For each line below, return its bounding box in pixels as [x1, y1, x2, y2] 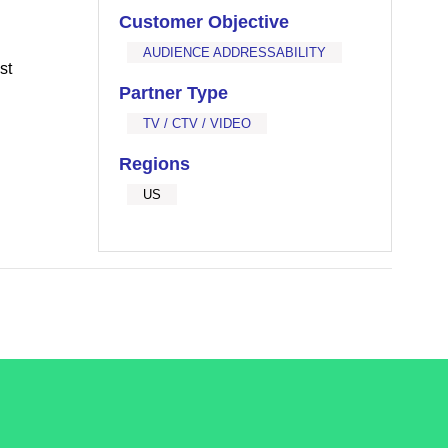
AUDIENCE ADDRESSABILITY [143, 45, 327, 60]
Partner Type [119, 83, 229, 103]
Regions [119, 154, 191, 174]
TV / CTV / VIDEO [143, 116, 252, 131]
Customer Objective [119, 12, 290, 32]
